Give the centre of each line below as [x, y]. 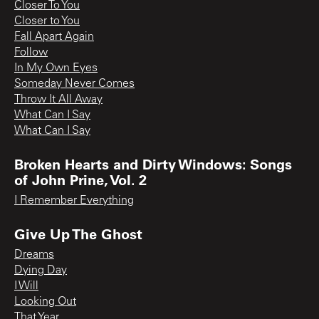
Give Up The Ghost [78, 233]
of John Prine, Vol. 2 [80, 179]
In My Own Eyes [56, 68]
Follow [31, 52]
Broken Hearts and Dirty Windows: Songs [153, 163]
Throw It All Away [58, 99]
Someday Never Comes [74, 84]
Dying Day [41, 270]
